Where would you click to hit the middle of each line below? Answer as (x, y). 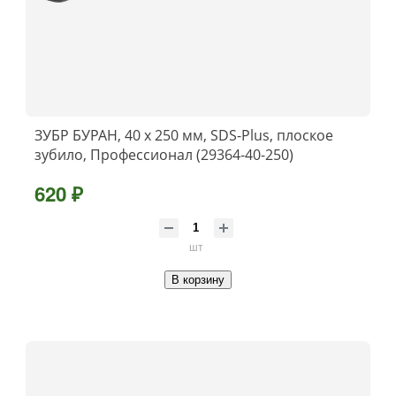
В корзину (198, 279)
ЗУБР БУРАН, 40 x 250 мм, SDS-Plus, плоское (184, 136)
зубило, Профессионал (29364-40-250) (164, 155)
